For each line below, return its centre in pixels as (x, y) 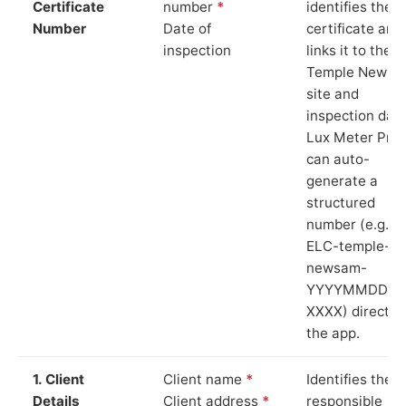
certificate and (354, 28)
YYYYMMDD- (350, 289)
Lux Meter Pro (353, 137)
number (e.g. (348, 224)
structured (341, 202)
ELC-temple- (348, 246)
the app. (333, 333)
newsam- (337, 267)
